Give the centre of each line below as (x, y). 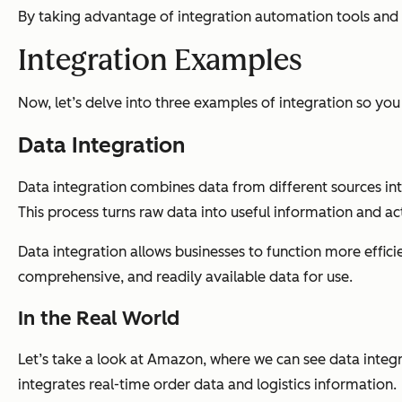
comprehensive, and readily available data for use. (185, 277)
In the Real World (99, 319)
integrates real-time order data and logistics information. (207, 385)
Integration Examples (160, 61)
